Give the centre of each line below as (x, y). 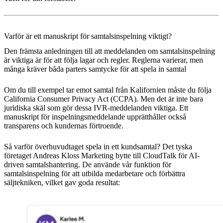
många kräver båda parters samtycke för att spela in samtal (96, 69)
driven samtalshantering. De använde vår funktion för (88, 165)
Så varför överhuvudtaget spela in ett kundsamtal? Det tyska (98, 147)
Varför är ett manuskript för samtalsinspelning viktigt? (88, 36)
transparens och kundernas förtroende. (64, 126)
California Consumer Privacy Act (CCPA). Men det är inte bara (104, 99)
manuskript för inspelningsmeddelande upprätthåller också (95, 117)
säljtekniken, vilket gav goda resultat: (62, 183)
